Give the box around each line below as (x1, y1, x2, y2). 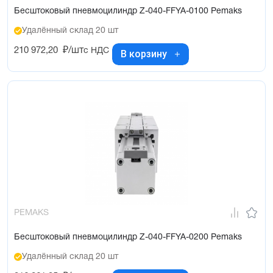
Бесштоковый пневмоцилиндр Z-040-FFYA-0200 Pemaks (14, 233, 242, 241)
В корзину (121, 48, 167, 60)
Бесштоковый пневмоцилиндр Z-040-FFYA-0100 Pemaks (14, 7, 242, 15)
